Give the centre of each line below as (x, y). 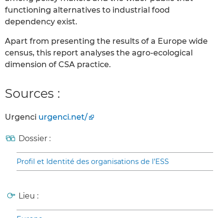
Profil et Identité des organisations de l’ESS (93, 162)
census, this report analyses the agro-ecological (99, 53)
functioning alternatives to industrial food (87, 10)
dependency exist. (41, 22)
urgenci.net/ (63, 117)
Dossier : (35, 139)
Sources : (32, 93)
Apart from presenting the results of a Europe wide (106, 41)
